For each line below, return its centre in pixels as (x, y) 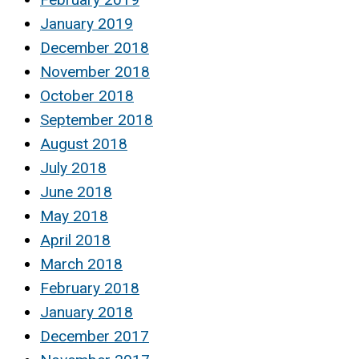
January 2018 (87, 313)
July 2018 (73, 168)
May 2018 (74, 216)
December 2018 (95, 48)
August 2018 (84, 144)
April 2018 (75, 240)
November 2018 (95, 72)
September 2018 (97, 120)
